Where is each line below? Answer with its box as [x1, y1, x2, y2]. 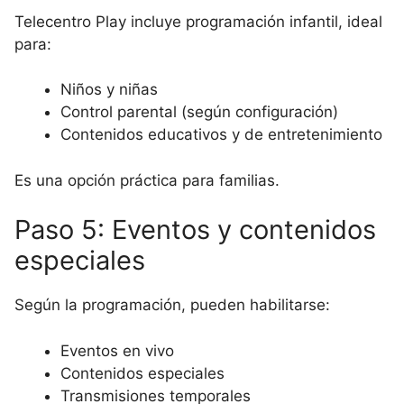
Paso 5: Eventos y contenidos [14, 214, 376, 245]
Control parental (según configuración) [60, 103, 338, 121]
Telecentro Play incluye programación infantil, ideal [14, 12, 382, 31]
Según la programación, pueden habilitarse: [14, 296, 330, 314]
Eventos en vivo [60, 341, 174, 360]
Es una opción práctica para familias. [14, 170, 280, 189]
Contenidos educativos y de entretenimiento [60, 125, 382, 143]
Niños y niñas [60, 80, 158, 98]
